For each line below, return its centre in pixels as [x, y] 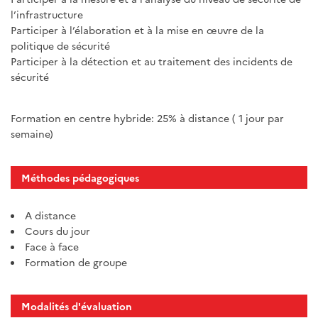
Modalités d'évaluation [77, 306]
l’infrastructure [47, 15]
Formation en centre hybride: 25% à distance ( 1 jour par [147, 118]
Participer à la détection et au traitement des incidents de [152, 61]
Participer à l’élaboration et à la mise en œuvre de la [137, 30]
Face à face [52, 246]
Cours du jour [57, 230]
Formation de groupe [76, 262]
